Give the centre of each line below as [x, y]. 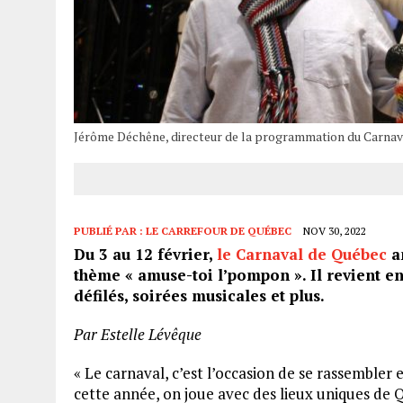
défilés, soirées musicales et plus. [199, 296]
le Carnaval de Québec [302, 255]
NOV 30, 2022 [335, 231]
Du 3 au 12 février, [145, 255]
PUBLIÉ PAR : [110, 231]
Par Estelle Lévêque [138, 335]
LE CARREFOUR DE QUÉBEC [219, 231]
